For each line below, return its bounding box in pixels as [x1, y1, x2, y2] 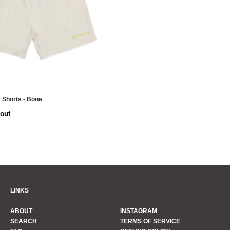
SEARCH [10, 217, 37, 225]
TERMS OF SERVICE [120, 217, 180, 225]
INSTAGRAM [120, 207, 157, 215]
